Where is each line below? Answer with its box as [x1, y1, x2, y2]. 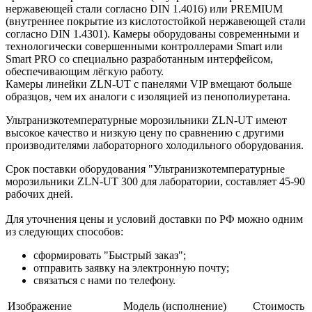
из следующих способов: [6, 225, 123, 237]
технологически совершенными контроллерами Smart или [6, 40, 283, 52]
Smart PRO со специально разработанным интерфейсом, [6, 52, 273, 65]
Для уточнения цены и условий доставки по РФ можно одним [6, 212, 303, 225]
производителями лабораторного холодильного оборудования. [6, 139, 306, 151]
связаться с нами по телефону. [33, 274, 175, 286]
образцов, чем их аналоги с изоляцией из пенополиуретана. [6, 90, 290, 102]
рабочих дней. [6, 187, 73, 200]
